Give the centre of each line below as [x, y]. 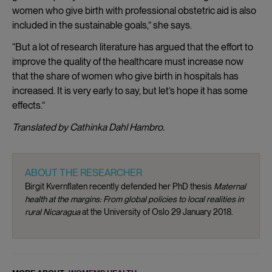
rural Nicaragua [53, 212]
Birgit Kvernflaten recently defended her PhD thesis [119, 186]
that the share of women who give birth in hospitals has [125, 76]
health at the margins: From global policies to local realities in [134, 199]
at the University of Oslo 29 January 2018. [157, 212]
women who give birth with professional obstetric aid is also [134, 10]
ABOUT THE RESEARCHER [83, 172]
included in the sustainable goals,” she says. [102, 25]
